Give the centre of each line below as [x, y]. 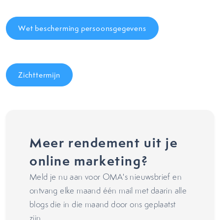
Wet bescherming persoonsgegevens [82, 28]
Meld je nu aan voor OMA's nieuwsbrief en [106, 177]
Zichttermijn [39, 75]
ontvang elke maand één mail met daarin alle [108, 191]
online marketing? [89, 161]
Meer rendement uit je [104, 143]
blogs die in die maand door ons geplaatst [103, 204]
